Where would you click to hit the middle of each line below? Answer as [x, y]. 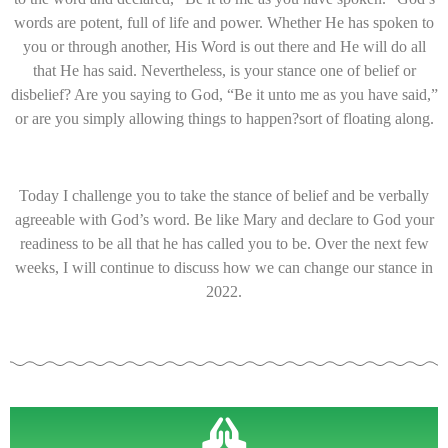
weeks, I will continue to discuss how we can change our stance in [224, 268]
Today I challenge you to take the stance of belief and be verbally [224, 196]
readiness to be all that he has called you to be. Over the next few [224, 244]
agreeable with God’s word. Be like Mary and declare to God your [224, 220]
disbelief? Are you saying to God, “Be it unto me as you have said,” [224, 95]
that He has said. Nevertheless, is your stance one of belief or [224, 71]
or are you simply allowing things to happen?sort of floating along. [224, 119]
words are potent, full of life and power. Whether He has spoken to [224, 23]
